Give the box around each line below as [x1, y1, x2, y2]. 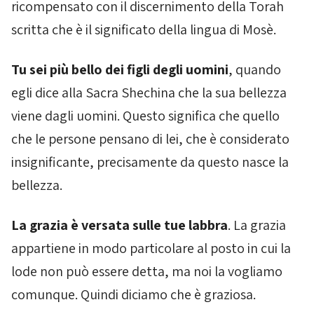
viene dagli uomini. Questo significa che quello [11, 107, 280, 125]
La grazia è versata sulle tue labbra [11, 216, 228, 234]
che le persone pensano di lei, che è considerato [11, 130, 289, 148]
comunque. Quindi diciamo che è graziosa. [11, 285, 256, 303]
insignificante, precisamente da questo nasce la [11, 153, 289, 171]
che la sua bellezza [175, 83, 287, 102]
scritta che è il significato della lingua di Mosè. [11, 20, 276, 39]
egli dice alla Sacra [11, 83, 121, 102]
